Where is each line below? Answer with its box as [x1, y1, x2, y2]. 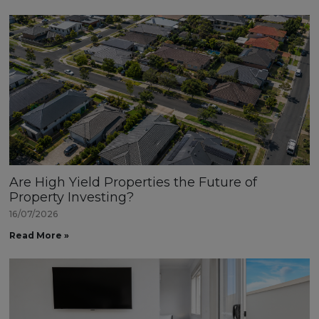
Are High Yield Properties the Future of [9, 174, 258, 191]
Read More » [9, 230, 70, 241]
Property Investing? [9, 189, 135, 206]
